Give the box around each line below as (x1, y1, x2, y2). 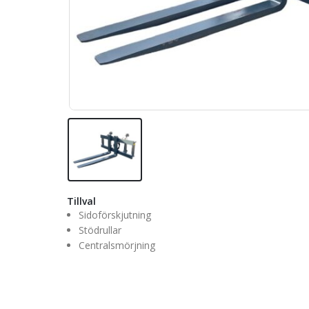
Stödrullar (78, 223, 121, 237)
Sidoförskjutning (78, 208, 151, 221)
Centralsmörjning (78, 238, 155, 252)
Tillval (67, 194, 96, 208)
